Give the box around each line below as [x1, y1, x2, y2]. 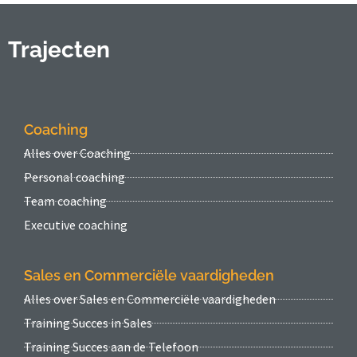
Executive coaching [24, 217, 127, 233]
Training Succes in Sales [24, 315, 152, 331]
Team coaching [24, 193, 107, 210]
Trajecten [8, 37, 110, 64]
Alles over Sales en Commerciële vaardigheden [24, 291, 276, 308]
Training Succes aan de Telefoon [24, 339, 198, 355]
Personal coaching [24, 169, 125, 186]
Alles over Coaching [24, 145, 131, 162]
